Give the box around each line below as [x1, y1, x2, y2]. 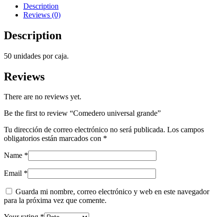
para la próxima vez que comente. [4, 196, 107, 205]
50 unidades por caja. [4, 51, 69, 60]
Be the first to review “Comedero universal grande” [4, 109, 161, 118]
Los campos [167, 125, 204, 134]
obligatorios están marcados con [4, 134, 103, 143]
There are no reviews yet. [4, 93, 81, 101]
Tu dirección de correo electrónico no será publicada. [4, 125, 165, 134]
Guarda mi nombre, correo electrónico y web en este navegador [15, 187, 209, 196]
